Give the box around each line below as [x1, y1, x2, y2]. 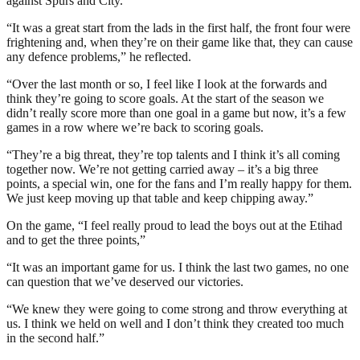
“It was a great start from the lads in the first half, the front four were [6, 20, 350, 35]
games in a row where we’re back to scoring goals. [6, 120, 264, 134]
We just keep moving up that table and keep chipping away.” [6, 190, 313, 205]
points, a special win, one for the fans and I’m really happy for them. [6, 176, 352, 190]
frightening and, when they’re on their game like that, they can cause [6, 35, 353, 49]
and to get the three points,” [6, 232, 145, 247]
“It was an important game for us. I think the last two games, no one [6, 260, 349, 274]
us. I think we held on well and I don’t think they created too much [6, 316, 344, 330]
